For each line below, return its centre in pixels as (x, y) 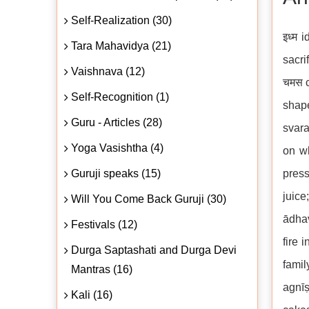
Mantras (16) (102, 269)
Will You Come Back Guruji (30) (149, 199)
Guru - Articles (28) (117, 122)
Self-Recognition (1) (120, 97)
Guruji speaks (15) (116, 173)
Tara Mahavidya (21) (121, 46)
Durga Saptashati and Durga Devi (154, 250)
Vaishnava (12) (108, 71)
